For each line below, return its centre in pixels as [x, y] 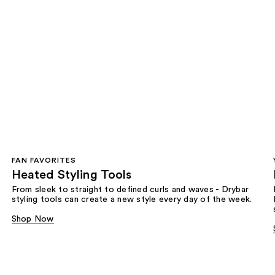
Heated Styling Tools [72, 175]
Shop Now [33, 219]
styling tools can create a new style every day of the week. [132, 199]
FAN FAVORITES [44, 160]
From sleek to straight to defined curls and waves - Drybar [130, 189]
